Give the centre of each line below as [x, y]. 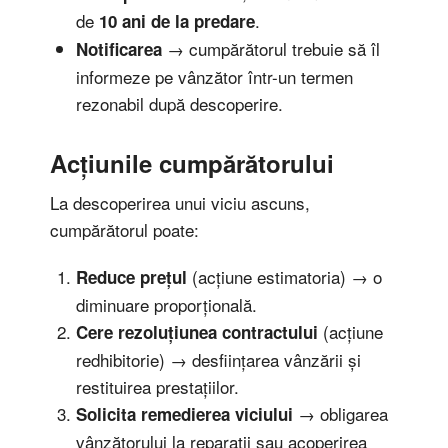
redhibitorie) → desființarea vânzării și [218, 359]
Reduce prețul [131, 277]
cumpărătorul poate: [124, 229]
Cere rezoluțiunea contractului [196, 332]
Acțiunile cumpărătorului [192, 162]
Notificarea [118, 48]
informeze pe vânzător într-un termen [214, 76]
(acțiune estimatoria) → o [284, 276]
